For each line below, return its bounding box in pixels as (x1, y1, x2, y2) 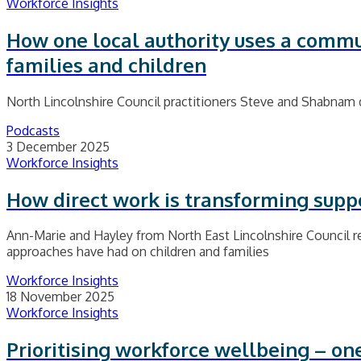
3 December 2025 (6, 138, 110, 155)
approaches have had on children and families (6, 243, 269, 260)
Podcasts (6, 122, 60, 139)
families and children (6, 52, 206, 77)
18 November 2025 (6, 288, 114, 305)
